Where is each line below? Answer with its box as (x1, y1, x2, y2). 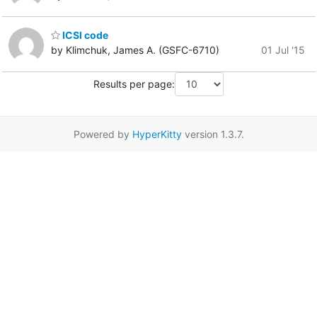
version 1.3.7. (181, 127, 244, 140)
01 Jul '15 (261, 44, 305, 57)
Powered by (73, 127, 132, 140)
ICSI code (60, 29, 108, 42)
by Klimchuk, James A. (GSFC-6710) (51, 44, 219, 57)
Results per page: (93, 78, 175, 91)
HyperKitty (132, 127, 182, 140)
